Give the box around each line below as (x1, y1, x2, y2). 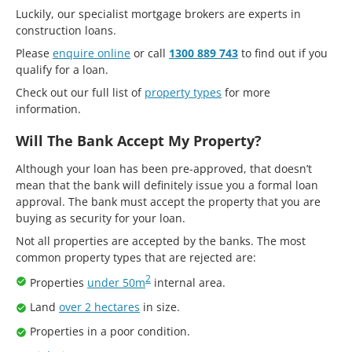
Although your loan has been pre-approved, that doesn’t (16, 160, 312, 176)
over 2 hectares (59, 299, 140, 314)
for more (222, 84, 270, 100)
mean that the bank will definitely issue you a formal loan (16, 177, 318, 192)
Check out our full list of (16, 84, 145, 100)
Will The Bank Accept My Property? (16, 130, 262, 150)
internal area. (151, 274, 225, 290)
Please (16, 45, 53, 60)
